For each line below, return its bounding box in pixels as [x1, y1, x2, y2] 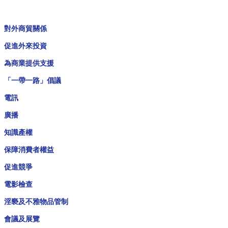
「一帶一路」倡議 [4, 76, 61, 85]
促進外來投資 [4, 41, 47, 50]
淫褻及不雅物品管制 [4, 197, 68, 206]
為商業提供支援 [4, 59, 54, 68]
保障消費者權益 [4, 145, 54, 154]
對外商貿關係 [4, 24, 47, 33]
